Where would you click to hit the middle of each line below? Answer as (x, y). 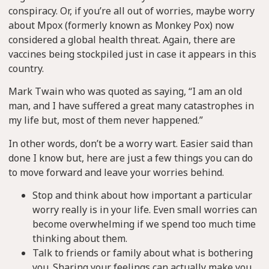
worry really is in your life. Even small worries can (145, 209)
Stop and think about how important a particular (142, 195)
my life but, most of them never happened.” (106, 120)
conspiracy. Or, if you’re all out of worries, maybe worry (131, 11)
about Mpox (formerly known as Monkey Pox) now (121, 25)
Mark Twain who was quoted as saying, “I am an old (125, 92)
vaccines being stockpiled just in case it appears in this (132, 54)
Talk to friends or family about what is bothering (143, 252)
